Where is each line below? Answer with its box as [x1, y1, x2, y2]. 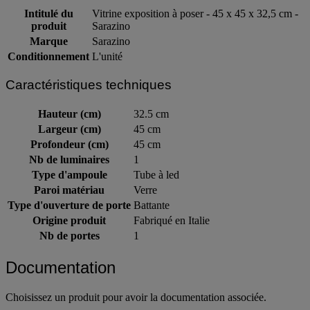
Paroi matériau [34, 183, 104, 196]
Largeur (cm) [37, 122, 101, 135]
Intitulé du [24, 7, 73, 19]
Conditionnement [8, 50, 89, 62]
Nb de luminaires [29, 153, 109, 165]
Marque [29, 35, 68, 47]
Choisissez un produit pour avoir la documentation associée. [6, 291, 266, 303]
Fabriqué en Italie [134, 214, 210, 226]
